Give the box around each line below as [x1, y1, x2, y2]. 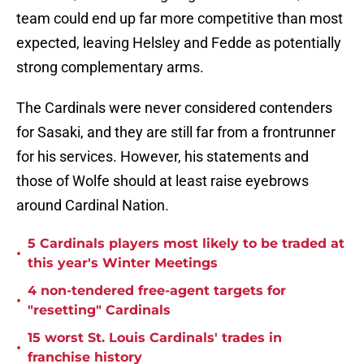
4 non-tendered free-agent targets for [28, 283, 286, 299]
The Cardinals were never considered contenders [16, 99, 332, 117]
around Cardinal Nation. [16, 197, 169, 214]
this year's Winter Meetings [28, 255, 218, 271]
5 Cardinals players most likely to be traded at [28, 236, 344, 252]
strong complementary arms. [16, 58, 204, 76]
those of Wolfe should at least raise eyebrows [16, 172, 309, 190]
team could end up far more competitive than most [16, 10, 343, 28]
